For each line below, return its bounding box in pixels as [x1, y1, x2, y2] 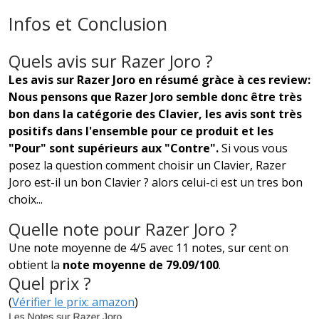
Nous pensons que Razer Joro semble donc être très [9, 88, 302, 105]
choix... [9, 191, 43, 207]
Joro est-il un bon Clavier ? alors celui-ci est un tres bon [9, 174, 303, 190]
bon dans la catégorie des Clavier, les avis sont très [9, 105, 302, 122]
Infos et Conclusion [9, 11, 167, 36]
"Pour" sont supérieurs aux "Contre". [9, 140, 221, 156]
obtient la [9, 256, 63, 273]
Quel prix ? [9, 271, 91, 295]
